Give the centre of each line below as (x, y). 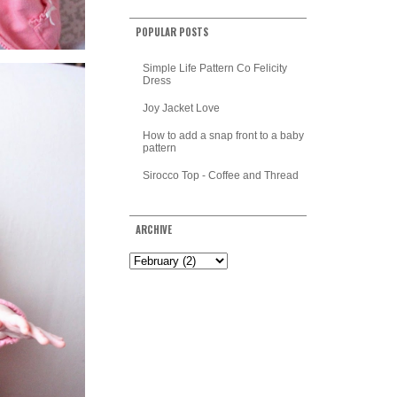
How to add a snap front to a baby (223, 135)
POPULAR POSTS (172, 32)
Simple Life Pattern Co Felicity (215, 69)
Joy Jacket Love (181, 109)
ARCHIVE (154, 230)
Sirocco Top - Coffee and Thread (221, 175)
